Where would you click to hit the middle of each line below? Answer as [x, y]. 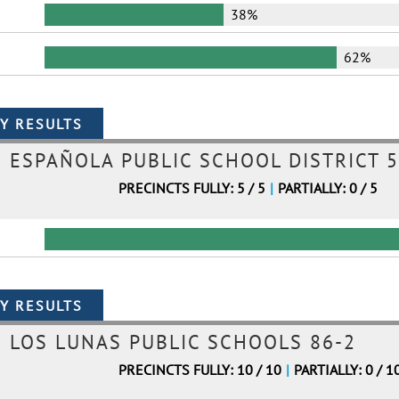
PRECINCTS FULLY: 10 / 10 [199, 370]
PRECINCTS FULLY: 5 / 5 [191, 188]
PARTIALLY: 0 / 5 [327, 188]
